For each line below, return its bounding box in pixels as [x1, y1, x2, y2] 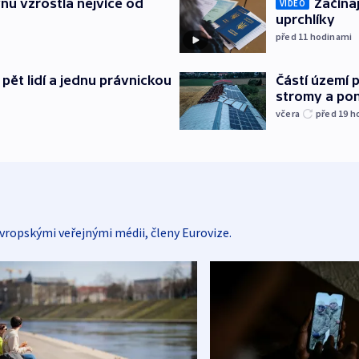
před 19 [316, 107, 350, 120]
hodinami [309, 30, 353, 43]
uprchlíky [276, 12, 335, 27]
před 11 [276, 30, 310, 43]
